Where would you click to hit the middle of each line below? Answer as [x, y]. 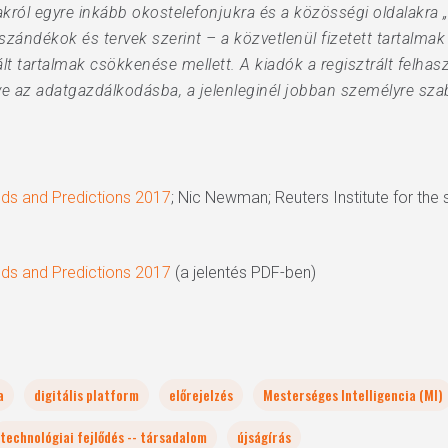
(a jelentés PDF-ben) [243, 272]
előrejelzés [201, 394]
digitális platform [86, 394]
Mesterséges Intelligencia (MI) [353, 394]
